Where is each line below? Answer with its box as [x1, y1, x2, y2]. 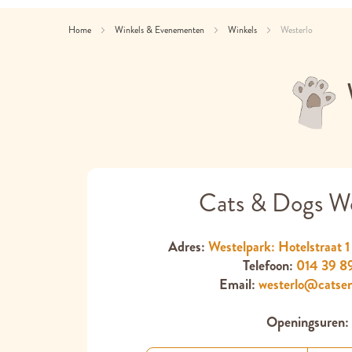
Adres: [168, 236, 208, 257]
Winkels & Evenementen [115, 23, 207, 37]
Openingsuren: [266, 312, 349, 332]
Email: [219, 274, 258, 295]
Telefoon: [243, 255, 296, 276]
